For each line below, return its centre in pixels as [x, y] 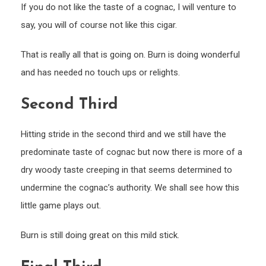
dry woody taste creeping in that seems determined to [126, 170]
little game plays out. [61, 206]
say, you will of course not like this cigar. [99, 25]
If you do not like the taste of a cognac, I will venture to [129, 7]
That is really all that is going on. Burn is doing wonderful [130, 55]
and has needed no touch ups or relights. [100, 73]
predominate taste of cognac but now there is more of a [132, 152]
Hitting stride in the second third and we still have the [123, 134]
